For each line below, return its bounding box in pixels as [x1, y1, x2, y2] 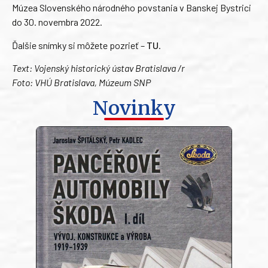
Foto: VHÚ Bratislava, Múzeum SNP [12, 77, 151, 89]
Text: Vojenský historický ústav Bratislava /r [12, 62, 185, 74]
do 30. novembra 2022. [12, 16, 102, 28]
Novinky [92, 96, 176, 120]
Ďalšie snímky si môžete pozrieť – [12, 39, 147, 51]
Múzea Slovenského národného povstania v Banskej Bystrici [12, 2, 251, 14]
